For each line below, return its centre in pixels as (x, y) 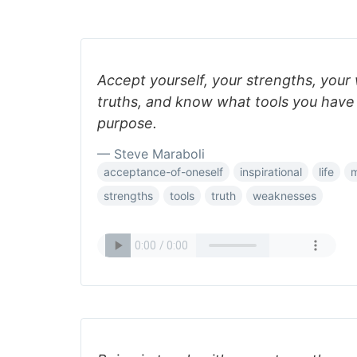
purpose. (127, 123)
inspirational (271, 172)
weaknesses (284, 196)
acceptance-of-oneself (163, 172)
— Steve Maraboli (151, 154)
